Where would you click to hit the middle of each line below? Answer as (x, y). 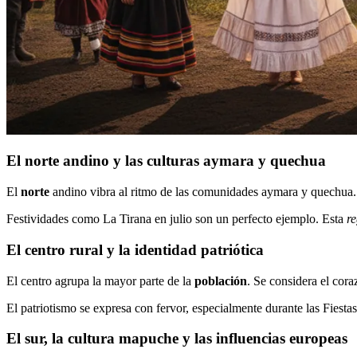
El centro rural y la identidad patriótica (135, 249)
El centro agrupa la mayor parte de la (100, 280)
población (221, 280)
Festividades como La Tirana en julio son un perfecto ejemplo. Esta (177, 219)
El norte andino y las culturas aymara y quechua (166, 161)
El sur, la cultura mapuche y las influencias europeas (177, 339)
